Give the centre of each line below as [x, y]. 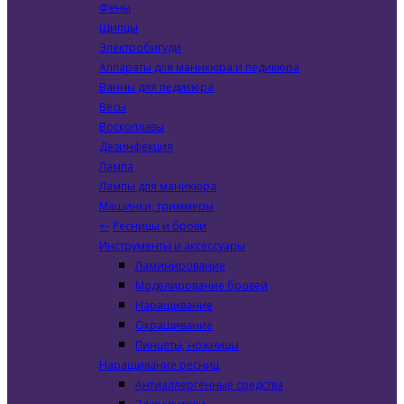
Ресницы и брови [160, 226]
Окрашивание [174, 325]
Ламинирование [180, 266]
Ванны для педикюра [156, 87]
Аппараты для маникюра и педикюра [199, 67]
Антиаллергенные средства [209, 385]
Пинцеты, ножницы [187, 345]
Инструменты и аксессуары [172, 246]
